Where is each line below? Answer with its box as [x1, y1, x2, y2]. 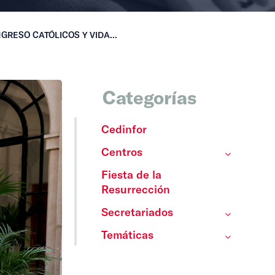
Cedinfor [101, 122, 147, 136]
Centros [101, 145, 142, 158]
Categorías [102, 86, 196, 108]
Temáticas [101, 228, 153, 241]
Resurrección [101, 182, 170, 196]
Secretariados [101, 205, 173, 219]
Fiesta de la [101, 168, 161, 181]
